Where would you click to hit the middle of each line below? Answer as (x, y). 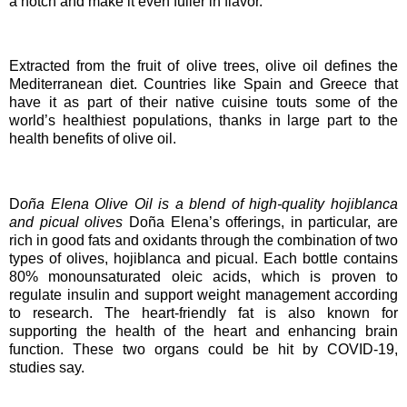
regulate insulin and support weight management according (203, 294)
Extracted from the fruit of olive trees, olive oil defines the (203, 66)
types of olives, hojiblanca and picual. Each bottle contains (203, 258)
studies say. (47, 367)
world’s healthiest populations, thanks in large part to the (203, 121)
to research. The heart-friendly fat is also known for (203, 313)
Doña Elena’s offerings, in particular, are (263, 222)
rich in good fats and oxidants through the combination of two (203, 240)
